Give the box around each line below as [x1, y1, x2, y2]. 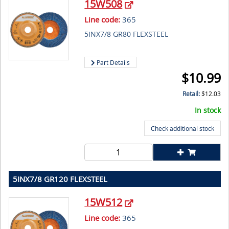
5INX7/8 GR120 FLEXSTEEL [13, 174, 107, 185]
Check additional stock [151, 124, 214, 133]
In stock [195, 105, 221, 116]
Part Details [95, 58, 130, 67]
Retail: [182, 89, 201, 99]
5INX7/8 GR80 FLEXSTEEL [84, 29, 169, 39]
